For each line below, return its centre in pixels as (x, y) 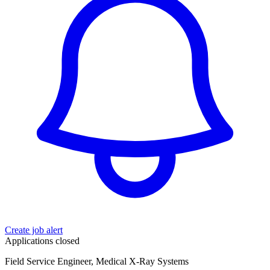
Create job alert (34, 230)
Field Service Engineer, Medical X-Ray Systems (97, 262)
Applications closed (42, 241)
